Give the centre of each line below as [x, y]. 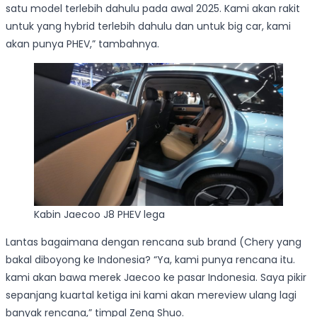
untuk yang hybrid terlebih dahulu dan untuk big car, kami [148, 27]
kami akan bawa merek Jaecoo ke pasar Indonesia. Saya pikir [156, 277]
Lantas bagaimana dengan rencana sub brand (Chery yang [154, 242]
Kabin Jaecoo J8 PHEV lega [99, 214]
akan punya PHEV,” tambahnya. [82, 44]
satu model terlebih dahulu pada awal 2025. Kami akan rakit [153, 9]
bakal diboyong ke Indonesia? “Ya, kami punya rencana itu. [150, 259]
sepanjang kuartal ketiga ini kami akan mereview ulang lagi [151, 295]
